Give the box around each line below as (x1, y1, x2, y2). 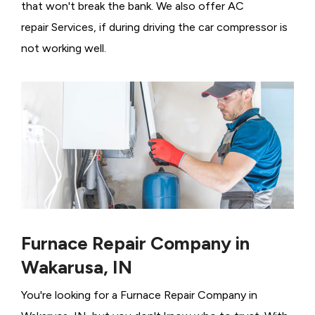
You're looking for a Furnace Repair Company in (21, 288, 257, 302)
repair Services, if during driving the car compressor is (21, 20, 288, 34)
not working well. (21, 41, 106, 56)
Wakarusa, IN (21, 256, 132, 279)
